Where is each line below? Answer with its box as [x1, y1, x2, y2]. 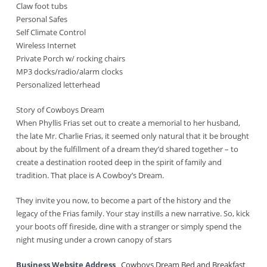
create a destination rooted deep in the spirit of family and [16, 157, 222, 167]
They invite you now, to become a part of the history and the [16, 195, 231, 206]
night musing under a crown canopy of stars [16, 235, 172, 245]
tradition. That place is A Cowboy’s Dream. [16, 170, 164, 181]
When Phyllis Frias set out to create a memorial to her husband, [16, 118, 241, 128]
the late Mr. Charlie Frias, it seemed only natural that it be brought [16, 131, 250, 141]
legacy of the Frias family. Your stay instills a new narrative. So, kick [16, 209, 250, 219]
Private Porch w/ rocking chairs [16, 54, 126, 64]
